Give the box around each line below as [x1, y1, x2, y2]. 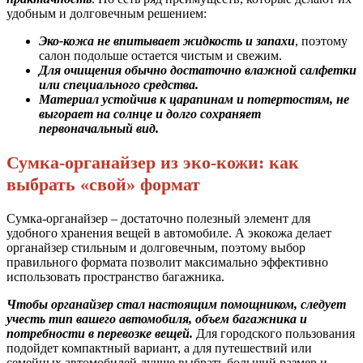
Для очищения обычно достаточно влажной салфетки [39, 62, 357, 77]
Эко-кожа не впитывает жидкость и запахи [39, 33, 295, 48]
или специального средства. [39, 77, 199, 92]
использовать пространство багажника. [6, 270, 224, 284]
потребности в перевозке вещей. [6, 327, 196, 341]
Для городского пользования [196, 327, 355, 341]
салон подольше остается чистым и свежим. [39, 48, 282, 62]
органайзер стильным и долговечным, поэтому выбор [6, 241, 305, 255]
